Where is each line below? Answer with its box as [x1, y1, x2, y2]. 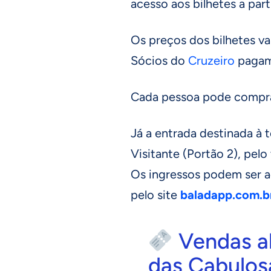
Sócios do [131, 53, 188, 68]
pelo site [131, 187, 180, 202]
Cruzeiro [188, 53, 235, 68]
